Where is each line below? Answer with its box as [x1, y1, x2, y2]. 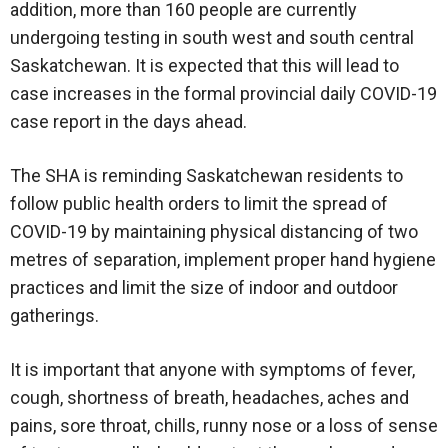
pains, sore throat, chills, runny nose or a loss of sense [10, 415, 438, 437]
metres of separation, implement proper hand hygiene [10, 249, 436, 271]
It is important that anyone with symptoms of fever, [10, 359, 415, 381]
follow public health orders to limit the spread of [10, 193, 388, 215]
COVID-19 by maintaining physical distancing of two [10, 221, 418, 243]
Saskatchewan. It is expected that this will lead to [10, 55, 399, 77]
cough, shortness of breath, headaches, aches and [10, 387, 409, 409]
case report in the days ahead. [10, 111, 247, 133]
